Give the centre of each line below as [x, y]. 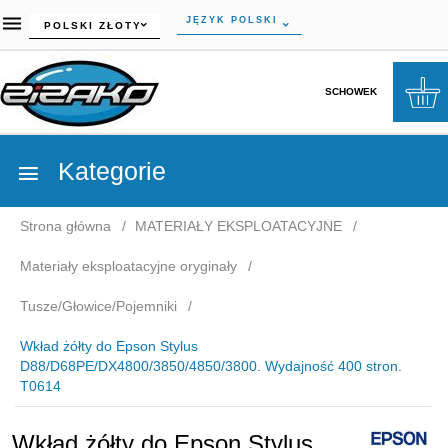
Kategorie [108, 171]
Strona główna [65, 226]
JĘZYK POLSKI [232, 19]
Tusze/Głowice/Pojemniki [98, 306]
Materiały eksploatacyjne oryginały [128, 266]
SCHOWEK [350, 91]
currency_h [63, 22]
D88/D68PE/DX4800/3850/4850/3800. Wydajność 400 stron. [211, 366]
